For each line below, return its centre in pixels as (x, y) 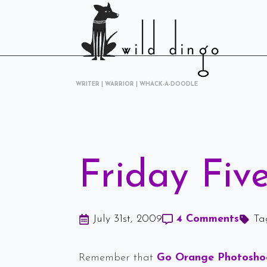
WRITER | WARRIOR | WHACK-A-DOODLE (137, 84)
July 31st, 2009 (128, 219)
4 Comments (208, 219)
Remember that (118, 258)
